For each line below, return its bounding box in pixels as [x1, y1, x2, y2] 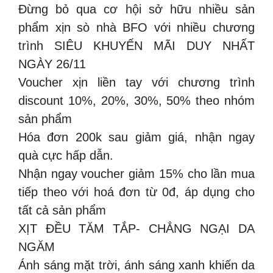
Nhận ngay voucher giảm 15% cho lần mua [18, 166, 255, 180]
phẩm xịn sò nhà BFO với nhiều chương [18, 20, 255, 34]
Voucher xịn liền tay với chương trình [18, 75, 255, 89]
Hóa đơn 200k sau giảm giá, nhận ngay [18, 130, 255, 144]
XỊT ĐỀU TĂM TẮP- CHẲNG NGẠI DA [18, 221, 255, 235]
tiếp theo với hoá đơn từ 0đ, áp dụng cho [18, 185, 255, 199]
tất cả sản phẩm [18, 203, 106, 217]
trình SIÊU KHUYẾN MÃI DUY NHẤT [18, 38, 255, 52]
